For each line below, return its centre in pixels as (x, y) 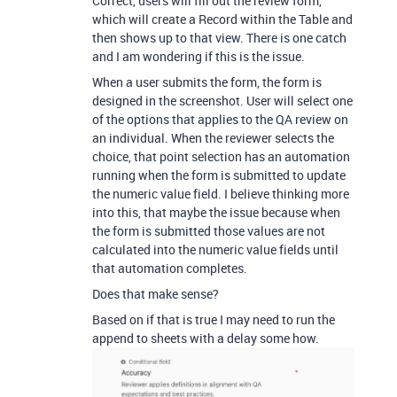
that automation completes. (170, 268)
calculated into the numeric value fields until (215, 249)
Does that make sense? (156, 293)
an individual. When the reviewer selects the (213, 137)
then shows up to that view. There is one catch (219, 37)
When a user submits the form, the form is (207, 82)
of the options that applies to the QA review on (220, 119)
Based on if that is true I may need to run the (214, 319)
